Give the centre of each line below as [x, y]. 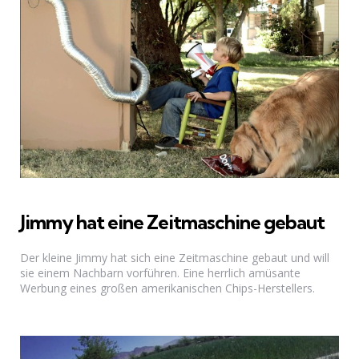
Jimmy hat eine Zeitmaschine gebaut [172, 222]
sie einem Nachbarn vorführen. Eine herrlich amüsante [160, 272]
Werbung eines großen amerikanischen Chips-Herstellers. [167, 288]
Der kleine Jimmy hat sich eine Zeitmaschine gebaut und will [175, 257]
